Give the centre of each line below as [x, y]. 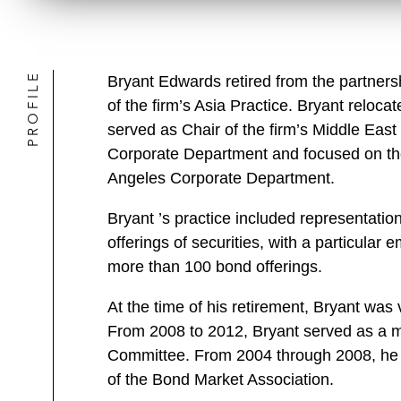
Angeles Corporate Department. [221, 178]
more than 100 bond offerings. [215, 267]
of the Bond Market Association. [221, 380]
